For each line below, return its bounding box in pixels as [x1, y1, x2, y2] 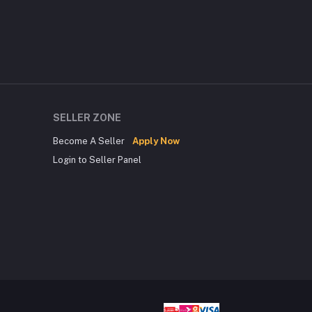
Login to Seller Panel [53, 154, 141, 165]
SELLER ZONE [53, 111, 121, 123]
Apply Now [132, 135, 180, 146]
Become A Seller [53, 135, 127, 146]
